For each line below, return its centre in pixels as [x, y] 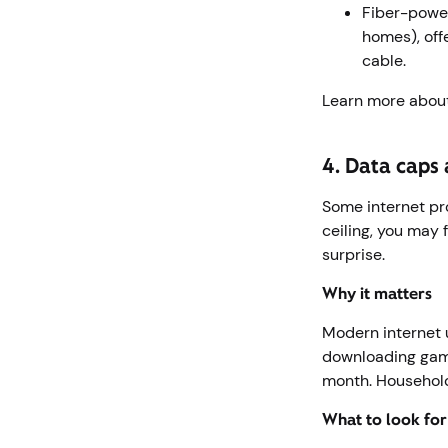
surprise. [355, 254]
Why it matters [379, 293]
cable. [386, 60]
